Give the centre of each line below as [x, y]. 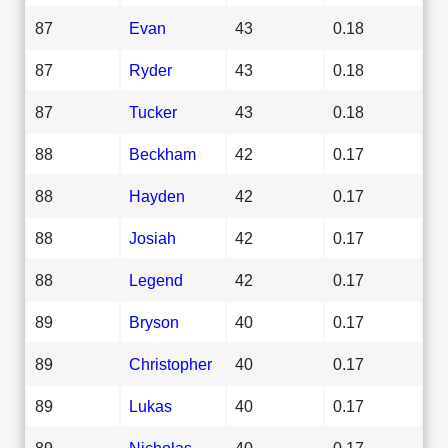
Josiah [152, 237]
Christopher [170, 363]
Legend [156, 279]
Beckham [162, 153]
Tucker [153, 111]
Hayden [157, 195]
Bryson [154, 321]
